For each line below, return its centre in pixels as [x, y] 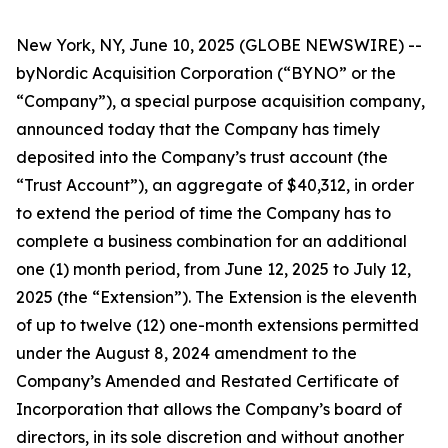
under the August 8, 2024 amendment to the [186, 353]
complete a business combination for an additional [211, 241]
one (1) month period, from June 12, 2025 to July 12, [213, 269]
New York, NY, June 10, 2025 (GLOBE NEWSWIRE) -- [219, 45]
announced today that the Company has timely [198, 129]
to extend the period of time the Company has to [203, 213]
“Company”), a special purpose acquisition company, [220, 101]
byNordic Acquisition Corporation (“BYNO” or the [206, 73]
